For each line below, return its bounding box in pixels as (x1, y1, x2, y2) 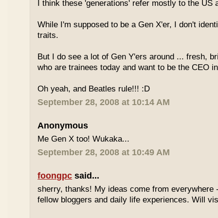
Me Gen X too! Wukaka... (37, 134, 130, 144)
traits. (37, 31, 59, 40)
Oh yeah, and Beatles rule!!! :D (37, 84, 150, 93)
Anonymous (37, 121, 89, 130)
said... (72, 171, 100, 181)
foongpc (37, 171, 73, 181)
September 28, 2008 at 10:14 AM (37, 97, 170, 107)
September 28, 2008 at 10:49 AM (37, 147, 170, 157)
